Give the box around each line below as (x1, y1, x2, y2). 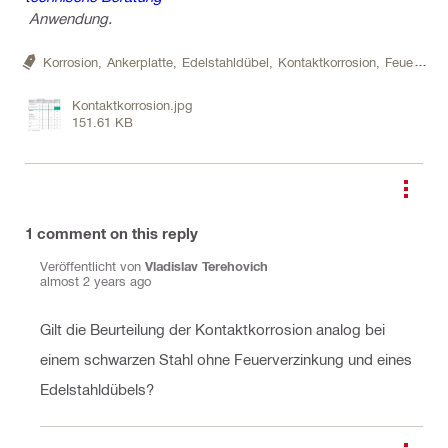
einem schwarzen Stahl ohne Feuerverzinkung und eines (40, 350, 412, 368)
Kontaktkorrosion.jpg (72, 97, 192, 112)
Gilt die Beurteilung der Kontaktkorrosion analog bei (40, 320, 385, 338)
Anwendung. (25, 9, 112, 27)
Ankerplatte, (107, 53, 177, 68)
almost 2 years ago (40, 273, 151, 288)
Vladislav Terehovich (145, 257, 268, 274)
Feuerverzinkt (385, 53, 413, 68)
